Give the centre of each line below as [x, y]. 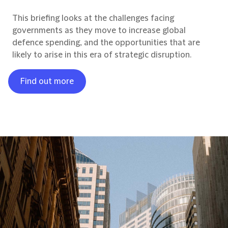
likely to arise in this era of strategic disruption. [102, 55]
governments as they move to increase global [99, 30]
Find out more [47, 81]
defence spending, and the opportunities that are [106, 42]
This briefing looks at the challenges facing [93, 18]
